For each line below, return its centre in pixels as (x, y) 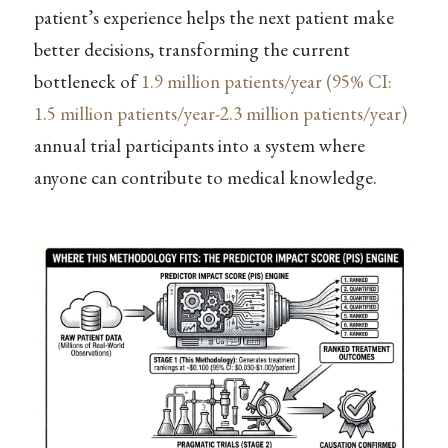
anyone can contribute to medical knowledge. (205, 178)
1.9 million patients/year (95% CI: (266, 82)
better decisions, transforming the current (191, 50)
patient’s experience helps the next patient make (213, 18)
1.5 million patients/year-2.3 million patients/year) (220, 114)
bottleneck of (87, 82)
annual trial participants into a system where (199, 146)
